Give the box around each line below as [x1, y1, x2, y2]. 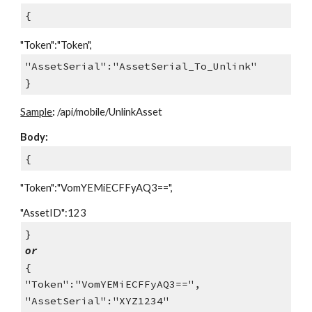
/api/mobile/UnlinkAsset [55, 106, 163, 118]
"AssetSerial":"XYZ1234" [24, 295, 169, 308]
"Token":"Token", [20, 38, 93, 51]
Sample [20, 106, 53, 118]
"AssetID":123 [20, 206, 87, 219]
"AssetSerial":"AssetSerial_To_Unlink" [24, 59, 257, 72]
